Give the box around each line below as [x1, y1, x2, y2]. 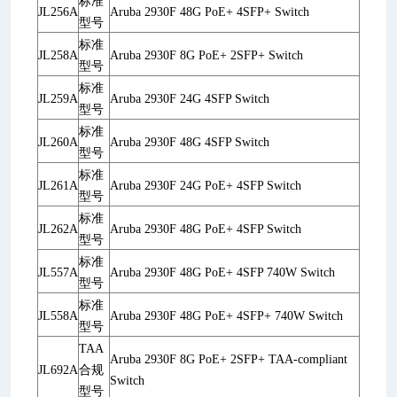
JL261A [38, 179, 78, 193]
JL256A [38, 5, 78, 19]
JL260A [38, 136, 78, 150]
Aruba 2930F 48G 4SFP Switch [110, 136, 269, 150]
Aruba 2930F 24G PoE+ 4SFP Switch [110, 179, 301, 193]
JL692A [38, 363, 78, 378]
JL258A [38, 49, 78, 63]
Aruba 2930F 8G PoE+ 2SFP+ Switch [110, 49, 303, 63]
